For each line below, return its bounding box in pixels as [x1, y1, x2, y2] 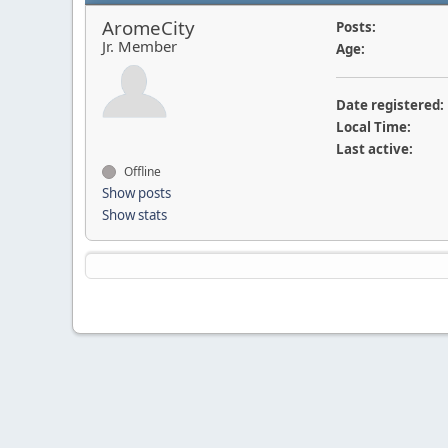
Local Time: [335, 118, 411, 136]
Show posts [102, 184, 171, 202]
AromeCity [102, 15, 195, 40]
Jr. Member [102, 36, 177, 56]
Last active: [335, 140, 413, 158]
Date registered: [335, 96, 444, 114]
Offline [121, 163, 161, 180]
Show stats [102, 206, 167, 224]
